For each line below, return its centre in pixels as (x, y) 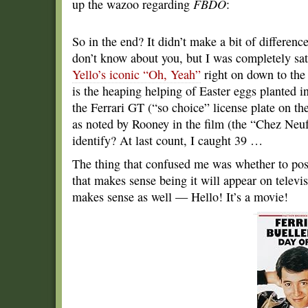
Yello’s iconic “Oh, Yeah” (136, 74)
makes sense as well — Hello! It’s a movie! (180, 197)
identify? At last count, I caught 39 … (167, 140)
